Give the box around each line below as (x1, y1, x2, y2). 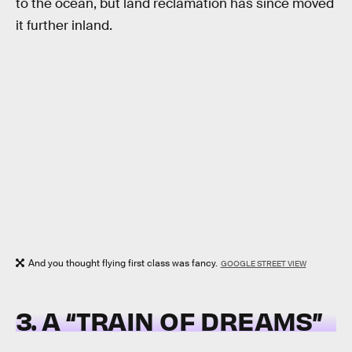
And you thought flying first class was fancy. (28, 256, 218, 269)
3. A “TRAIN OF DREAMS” (16, 304, 323, 337)
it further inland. (16, 16, 112, 34)
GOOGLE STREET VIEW (220, 258, 306, 269)
